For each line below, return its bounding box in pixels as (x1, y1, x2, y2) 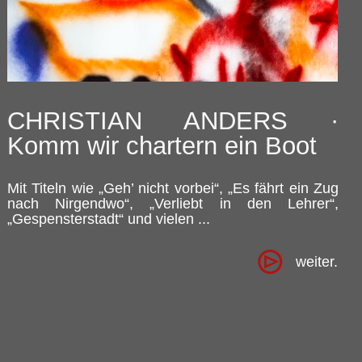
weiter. (296, 254, 338, 270)
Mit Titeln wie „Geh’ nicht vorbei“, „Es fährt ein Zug (7, 180, 339, 196)
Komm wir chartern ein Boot (7, 132, 317, 160)
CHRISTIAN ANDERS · (7, 107, 339, 135)
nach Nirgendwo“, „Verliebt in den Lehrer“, (7, 196, 339, 212)
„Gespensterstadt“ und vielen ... (7, 211, 210, 227)
